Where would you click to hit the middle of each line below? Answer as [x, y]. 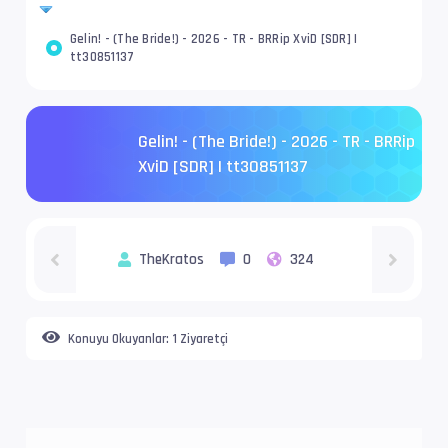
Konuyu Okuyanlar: [118, 338]
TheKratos [171, 259]
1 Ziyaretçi [200, 338]
